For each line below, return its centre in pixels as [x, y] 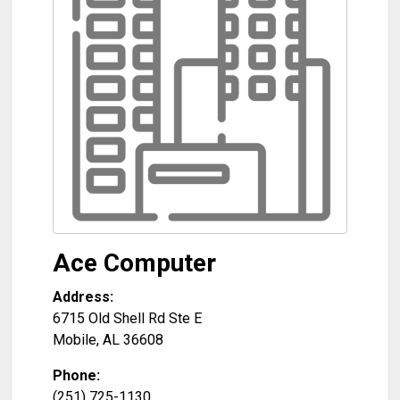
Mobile [75, 340]
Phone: [76, 375]
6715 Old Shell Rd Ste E [127, 318]
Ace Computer [134, 263]
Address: [83, 297]
